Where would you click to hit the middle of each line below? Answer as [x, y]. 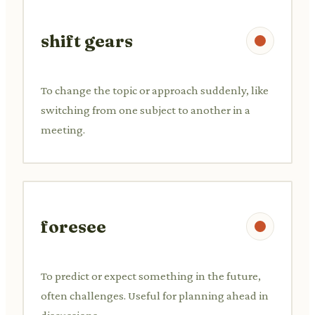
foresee [73, 226]
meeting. [63, 129]
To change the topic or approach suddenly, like [155, 90]
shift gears [87, 41]
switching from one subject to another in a [146, 110]
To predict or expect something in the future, [151, 276]
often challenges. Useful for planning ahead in [155, 295]
